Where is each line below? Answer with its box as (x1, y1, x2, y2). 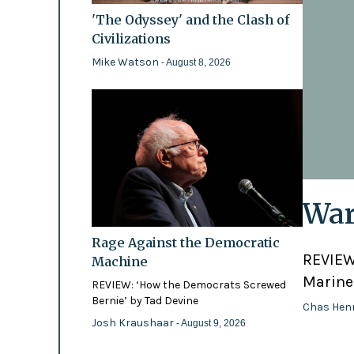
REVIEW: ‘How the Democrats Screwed (91, 277, 286, 292)
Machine (91, 253, 148, 269)
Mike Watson (91, 55, 161, 69)
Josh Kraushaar (91, 315, 176, 330)
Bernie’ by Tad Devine (91, 293, 198, 307)
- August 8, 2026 (160, 56, 231, 68)
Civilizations (91, 30, 171, 47)
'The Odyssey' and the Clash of (91, 11, 290, 28)
